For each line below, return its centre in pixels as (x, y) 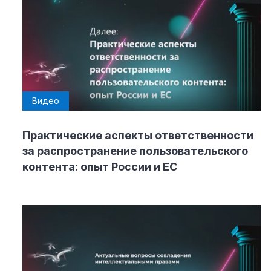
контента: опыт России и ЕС (100, 166)
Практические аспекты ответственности (138, 135)
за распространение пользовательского (135, 151)
